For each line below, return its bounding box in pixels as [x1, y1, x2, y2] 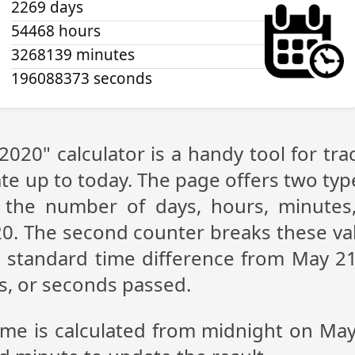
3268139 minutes [11, 44, 135, 65]
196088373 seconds [11, 68, 152, 89]
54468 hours [11, 21, 101, 41]
